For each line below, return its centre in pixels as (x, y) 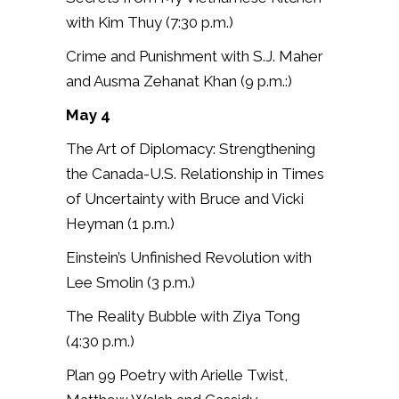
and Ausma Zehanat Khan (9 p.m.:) (179, 81)
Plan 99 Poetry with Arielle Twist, (177, 375)
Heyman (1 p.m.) (120, 223)
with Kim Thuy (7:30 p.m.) (150, 22)
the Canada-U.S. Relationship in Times (195, 173)
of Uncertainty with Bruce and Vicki (185, 198)
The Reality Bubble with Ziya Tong (183, 316)
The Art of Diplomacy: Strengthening (191, 148)
